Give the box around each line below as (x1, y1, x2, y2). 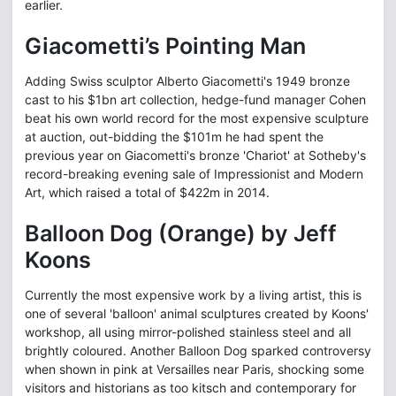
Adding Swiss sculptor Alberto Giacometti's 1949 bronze (25, 73, 350, 89)
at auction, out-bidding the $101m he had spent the (25, 129, 324, 145)
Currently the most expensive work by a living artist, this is (25, 287, 362, 303)
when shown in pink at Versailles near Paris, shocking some (25, 362, 364, 377)
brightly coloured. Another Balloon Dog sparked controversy (25, 343, 371, 359)
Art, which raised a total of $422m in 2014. (25, 185, 270, 201)
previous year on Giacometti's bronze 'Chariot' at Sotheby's (25, 148, 366, 164)
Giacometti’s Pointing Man (25, 33, 306, 60)
